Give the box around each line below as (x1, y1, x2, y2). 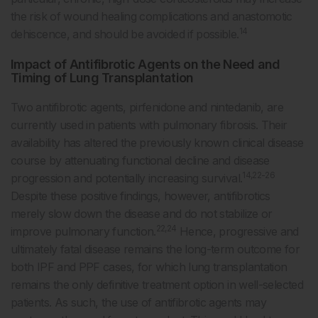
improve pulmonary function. (11, 224, 156, 238)
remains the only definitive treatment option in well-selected (11, 277, 303, 292)
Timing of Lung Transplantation (11, 70, 194, 85)
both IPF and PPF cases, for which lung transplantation (11, 259, 287, 274)
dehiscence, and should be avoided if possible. (11, 26, 239, 41)
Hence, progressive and (176, 224, 299, 238)
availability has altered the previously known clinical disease (11, 135, 304, 150)
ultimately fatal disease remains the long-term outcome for (11, 241, 300, 256)
